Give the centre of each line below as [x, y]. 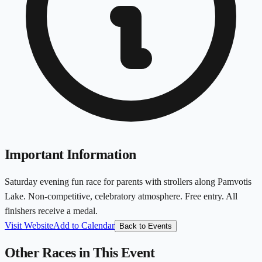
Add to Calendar [84, 226]
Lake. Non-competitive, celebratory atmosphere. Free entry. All [121, 196]
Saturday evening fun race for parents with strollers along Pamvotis [128, 182]
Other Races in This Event [80, 253]
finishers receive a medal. [51, 211]
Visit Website [29, 226]
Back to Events [146, 226]
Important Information [70, 155]
